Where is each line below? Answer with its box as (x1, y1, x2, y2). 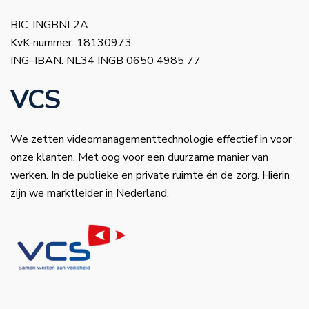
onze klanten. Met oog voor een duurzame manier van (10, 149, 268, 165)
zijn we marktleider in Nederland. (10, 185, 169, 201)
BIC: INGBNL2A (10, 17, 88, 32)
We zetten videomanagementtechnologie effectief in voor (10, 131, 292, 147)
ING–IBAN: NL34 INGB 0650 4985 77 (10, 52, 201, 68)
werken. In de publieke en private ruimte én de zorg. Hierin (10, 167, 290, 183)
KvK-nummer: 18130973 (10, 34, 132, 50)
